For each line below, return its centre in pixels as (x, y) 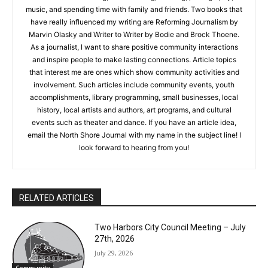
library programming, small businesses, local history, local (130, 114)
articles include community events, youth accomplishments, (130, 101)
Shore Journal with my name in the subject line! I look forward (130, 151)
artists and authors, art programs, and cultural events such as (130, 126)
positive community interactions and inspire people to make (130, 63)
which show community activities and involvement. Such (130, 89)
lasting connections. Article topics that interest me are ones (130, 76)
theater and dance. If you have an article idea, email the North (130, 139)
